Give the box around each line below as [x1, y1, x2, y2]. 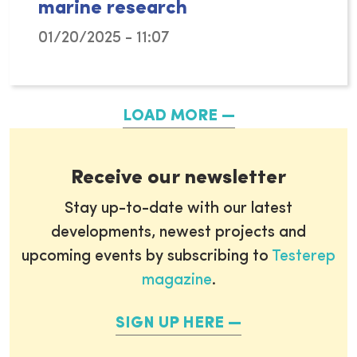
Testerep [272, 249, 335, 265]
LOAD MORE [122, 108, 218, 125]
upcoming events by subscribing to [22, 249, 272, 265]
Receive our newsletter [71, 168, 286, 189]
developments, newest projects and [51, 225, 306, 241]
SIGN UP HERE [116, 316, 224, 332]
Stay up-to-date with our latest [65, 201, 292, 218]
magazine [141, 273, 212, 289]
